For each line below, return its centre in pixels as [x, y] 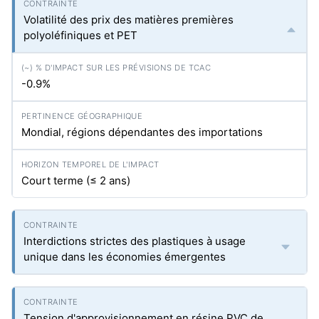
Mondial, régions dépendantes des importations [142, 132]
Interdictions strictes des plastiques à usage [135, 241]
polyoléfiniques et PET [80, 35]
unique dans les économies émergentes [125, 257]
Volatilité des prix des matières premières [129, 20]
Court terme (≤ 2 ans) [76, 181]
